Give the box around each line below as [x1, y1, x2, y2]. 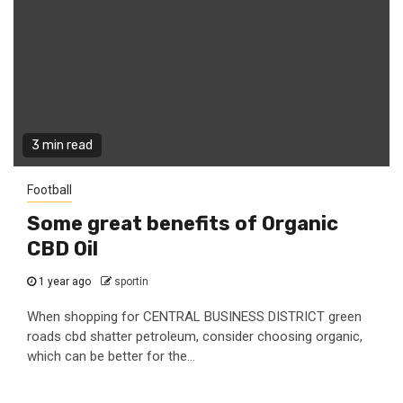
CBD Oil [27, 237, 98, 261]
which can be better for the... [27, 348, 195, 364]
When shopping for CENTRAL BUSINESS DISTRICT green [27, 309, 362, 325]
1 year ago [36, 275, 94, 288]
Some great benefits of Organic [27, 211, 338, 236]
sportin [114, 275, 148, 288]
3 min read [31, 138, 93, 153]
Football [27, 183, 72, 197]
